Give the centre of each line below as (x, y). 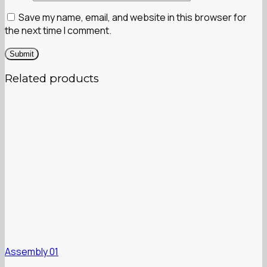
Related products (52, 79)
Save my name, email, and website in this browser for (133, 18)
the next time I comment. (58, 31)
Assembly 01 (32, 251)
